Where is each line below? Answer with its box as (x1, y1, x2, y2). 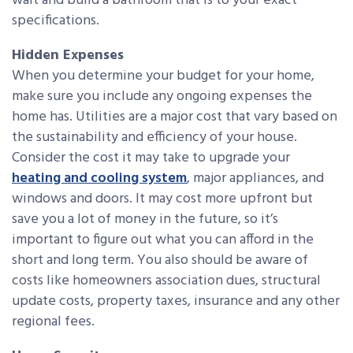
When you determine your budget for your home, (12, 64, 314, 87)
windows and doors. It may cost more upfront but (12, 187, 313, 210)
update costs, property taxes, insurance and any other (12, 289, 340, 313)
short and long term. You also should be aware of (12, 248, 308, 272)
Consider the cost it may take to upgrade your (12, 146, 290, 169)
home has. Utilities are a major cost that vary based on (12, 105, 337, 128)
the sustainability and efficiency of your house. (12, 125, 297, 149)
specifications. (12, 9, 99, 32)
